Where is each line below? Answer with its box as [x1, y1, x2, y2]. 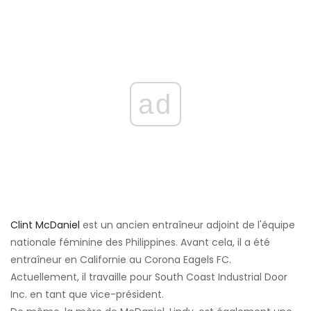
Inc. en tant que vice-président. [10, 287, 164, 302]
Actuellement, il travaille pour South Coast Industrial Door [10, 270, 287, 285]
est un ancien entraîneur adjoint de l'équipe [80, 218, 295, 233]
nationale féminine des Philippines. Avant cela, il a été [10, 235, 270, 250]
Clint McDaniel [10, 218, 80, 233]
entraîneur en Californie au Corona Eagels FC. [10, 253, 231, 267]
